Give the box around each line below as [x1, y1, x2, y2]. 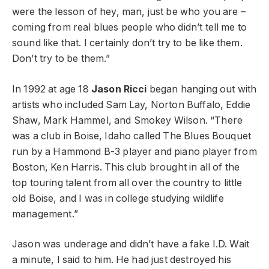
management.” [12, 208, 78, 220]
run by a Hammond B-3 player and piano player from [12, 145, 257, 157]
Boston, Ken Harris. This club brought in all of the [12, 161, 240, 173]
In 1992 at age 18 [12, 83, 91, 95]
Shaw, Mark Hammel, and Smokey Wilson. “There [12, 114, 243, 126]
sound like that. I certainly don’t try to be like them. [12, 37, 243, 49]
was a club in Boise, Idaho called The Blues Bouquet [12, 130, 252, 142]
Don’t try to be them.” [12, 53, 110, 65]
